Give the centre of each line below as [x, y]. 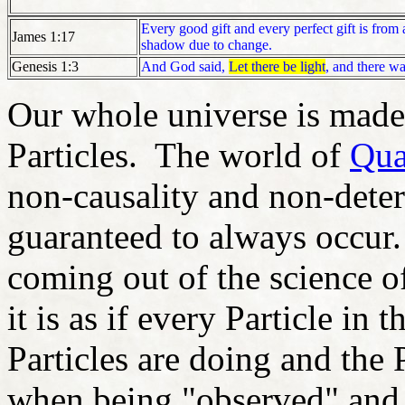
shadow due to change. [207, 45]
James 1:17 [43, 37]
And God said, [185, 67]
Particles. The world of [179, 155]
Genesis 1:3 [45, 67]
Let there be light [277, 67]
